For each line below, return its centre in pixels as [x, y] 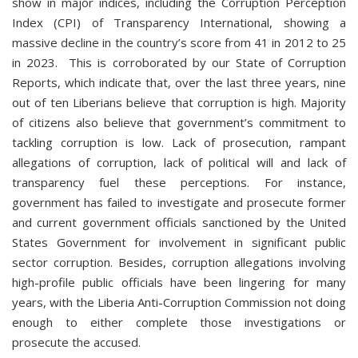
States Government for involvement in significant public [179, 242]
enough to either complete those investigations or [179, 322]
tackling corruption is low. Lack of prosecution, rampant [179, 142]
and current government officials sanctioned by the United [179, 222]
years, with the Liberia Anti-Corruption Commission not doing [179, 302]
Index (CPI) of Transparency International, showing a [179, 22]
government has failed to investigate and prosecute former [179, 202]
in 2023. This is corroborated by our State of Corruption [179, 62]
